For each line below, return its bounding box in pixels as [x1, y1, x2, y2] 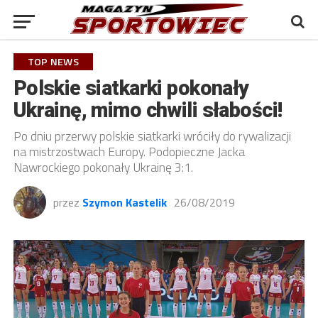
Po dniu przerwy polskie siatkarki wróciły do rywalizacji [13, 126, 291, 146]
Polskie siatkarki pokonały [13, 76, 249, 100]
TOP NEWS [27, 54, 79, 70]
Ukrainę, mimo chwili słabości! [13, 98, 283, 122]
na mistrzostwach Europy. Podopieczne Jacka [13, 142, 245, 161]
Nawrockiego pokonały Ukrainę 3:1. [13, 158, 193, 177]
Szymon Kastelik [82, 194, 167, 211]
